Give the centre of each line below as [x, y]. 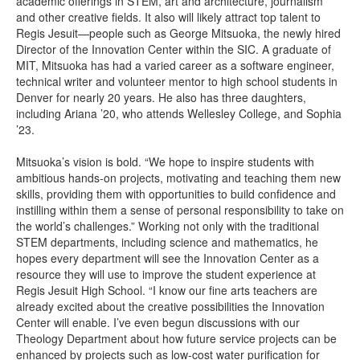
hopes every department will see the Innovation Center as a [168, 258]
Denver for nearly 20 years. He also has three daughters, [161, 98]
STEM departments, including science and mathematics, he [167, 242]
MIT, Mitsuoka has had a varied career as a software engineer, [175, 65]
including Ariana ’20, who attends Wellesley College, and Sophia [179, 114]
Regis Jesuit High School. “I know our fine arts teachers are [167, 290]
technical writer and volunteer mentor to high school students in [177, 82]
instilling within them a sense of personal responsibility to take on [180, 210]
